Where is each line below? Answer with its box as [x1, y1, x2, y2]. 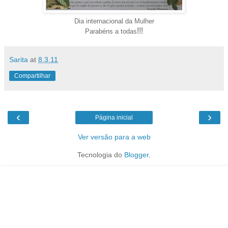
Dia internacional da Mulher [74, 17, 154, 25]
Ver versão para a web [77, 132, 151, 141]
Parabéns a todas [85, 27, 137, 35]
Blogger [124, 150, 149, 159]
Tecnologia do [77, 150, 124, 159]
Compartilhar [14, 72, 50, 79]
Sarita [9, 55, 28, 64]
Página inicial [95, 113, 133, 121]
